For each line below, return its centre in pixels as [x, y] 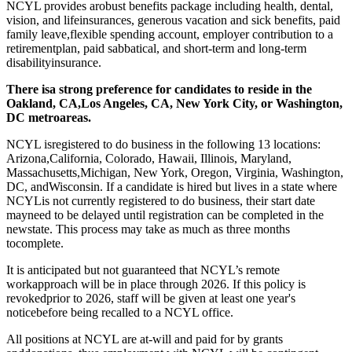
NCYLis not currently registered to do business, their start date [161, 200]
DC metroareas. [49, 117]
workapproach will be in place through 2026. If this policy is [156, 284]
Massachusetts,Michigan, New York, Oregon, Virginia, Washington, [175, 172]
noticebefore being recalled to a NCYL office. [120, 312]
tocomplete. [35, 243]
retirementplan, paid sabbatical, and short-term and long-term [156, 48]
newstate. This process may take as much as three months [148, 229]
